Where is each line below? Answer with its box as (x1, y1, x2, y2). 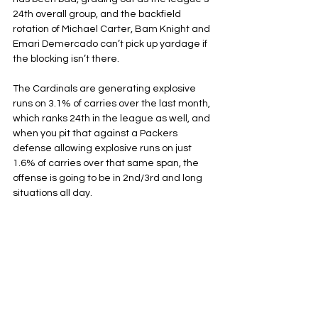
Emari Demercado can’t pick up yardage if (13, 39, 209, 49)
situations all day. (13, 188, 92, 198)
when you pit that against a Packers (13, 128, 180, 138)
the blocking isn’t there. (13, 54, 121, 64)
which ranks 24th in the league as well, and (13, 114, 212, 124)
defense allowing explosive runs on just (13, 143, 194, 153)
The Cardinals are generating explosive (13, 84, 198, 94)
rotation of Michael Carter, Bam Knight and (13, 24, 212, 34)
